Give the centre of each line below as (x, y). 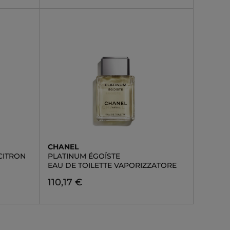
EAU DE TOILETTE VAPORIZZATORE (112, 165)
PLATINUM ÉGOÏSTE (84, 156)
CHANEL (63, 147)
